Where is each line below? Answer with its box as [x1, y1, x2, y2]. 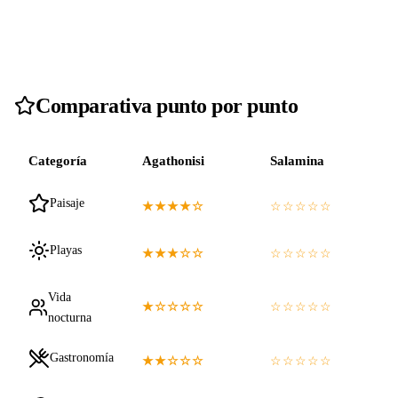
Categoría [28, 153, 87, 168]
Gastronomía [50, 350, 114, 365]
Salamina [270, 153, 324, 168]
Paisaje [50, 195, 84, 211]
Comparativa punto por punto [36, 93, 298, 117]
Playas [50, 243, 82, 258]
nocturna [48, 309, 92, 324]
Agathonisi [142, 153, 204, 168]
